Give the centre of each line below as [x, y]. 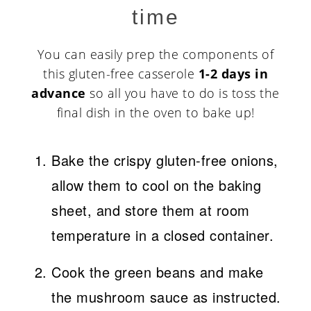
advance [59, 93]
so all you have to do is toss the [183, 93]
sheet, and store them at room [151, 210]
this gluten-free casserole [121, 74]
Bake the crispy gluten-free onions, [165, 160]
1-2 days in [233, 74]
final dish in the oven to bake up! [155, 113]
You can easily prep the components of [155, 54]
